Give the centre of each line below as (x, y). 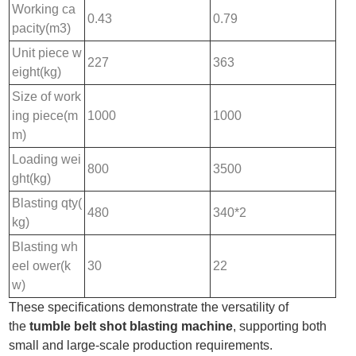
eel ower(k (42, 265)
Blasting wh (45, 246)
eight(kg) (37, 72)
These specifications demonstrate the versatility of (149, 307)
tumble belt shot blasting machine (132, 326)
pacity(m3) (42, 28)
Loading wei (47, 159)
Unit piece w (47, 52)
